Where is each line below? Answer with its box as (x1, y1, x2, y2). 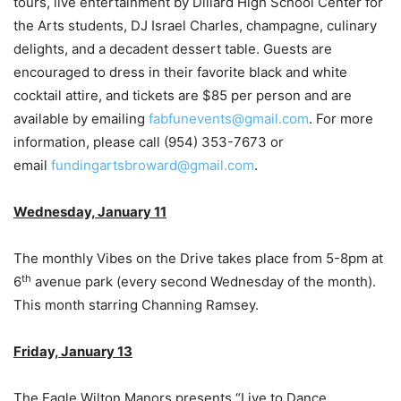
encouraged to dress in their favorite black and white (13, 64, 347, 81)
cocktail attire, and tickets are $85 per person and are (13, 87, 352, 105)
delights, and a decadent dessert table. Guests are (13, 40, 332, 58)
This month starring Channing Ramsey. (13, 296, 259, 314)
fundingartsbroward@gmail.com (51, 157, 254, 175)
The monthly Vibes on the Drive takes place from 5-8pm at (13, 250, 383, 268)
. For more (309, 110, 373, 128)
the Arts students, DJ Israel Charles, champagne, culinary (13, 17, 377, 35)
